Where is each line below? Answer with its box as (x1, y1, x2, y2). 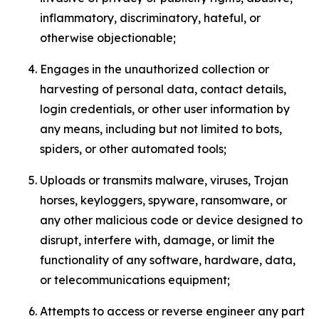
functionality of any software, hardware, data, (40, 253, 296, 267)
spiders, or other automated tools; (40, 142, 226, 156)
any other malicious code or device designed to (40, 213, 303, 227)
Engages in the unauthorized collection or (40, 62, 269, 76)
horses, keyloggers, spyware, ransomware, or (40, 193, 287, 207)
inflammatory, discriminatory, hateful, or (40, 11, 261, 25)
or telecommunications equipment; (40, 273, 230, 287)
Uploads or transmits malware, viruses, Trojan (40, 173, 288, 187)
